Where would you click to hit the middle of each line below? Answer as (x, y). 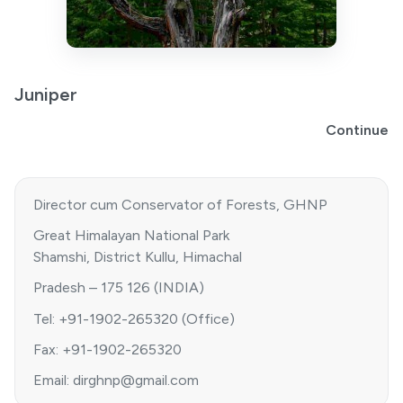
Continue (357, 130)
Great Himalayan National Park (131, 235)
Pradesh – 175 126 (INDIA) (119, 288)
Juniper (46, 94)
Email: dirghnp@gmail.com (116, 381)
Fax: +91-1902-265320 (107, 350)
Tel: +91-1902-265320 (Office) (134, 318)
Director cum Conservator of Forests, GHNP (180, 204)
